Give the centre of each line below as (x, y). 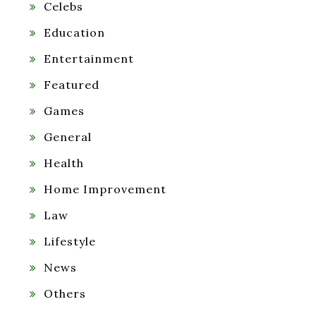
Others (65, 293)
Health (64, 163)
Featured (72, 84)
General (68, 136)
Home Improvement (105, 189)
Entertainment (89, 58)
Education (74, 32)
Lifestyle (70, 241)
